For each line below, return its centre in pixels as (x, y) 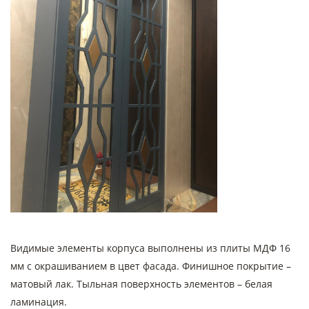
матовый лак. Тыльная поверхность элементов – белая (141, 284)
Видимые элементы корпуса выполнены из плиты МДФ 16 (150, 248)
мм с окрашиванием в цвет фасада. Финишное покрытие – (151, 266)
